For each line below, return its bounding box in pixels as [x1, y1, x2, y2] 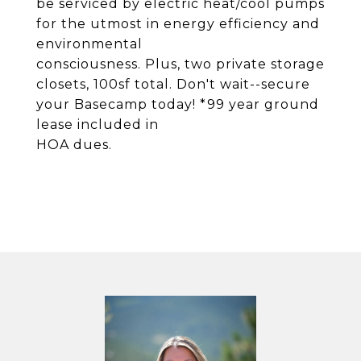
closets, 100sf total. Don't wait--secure [36, 77, 310, 92]
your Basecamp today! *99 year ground [36, 97, 319, 112]
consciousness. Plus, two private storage [36, 56, 325, 72]
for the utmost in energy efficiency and [36, 16, 320, 31]
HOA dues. [36, 137, 112, 152]
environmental [36, 36, 143, 52]
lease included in [36, 117, 159, 132]
